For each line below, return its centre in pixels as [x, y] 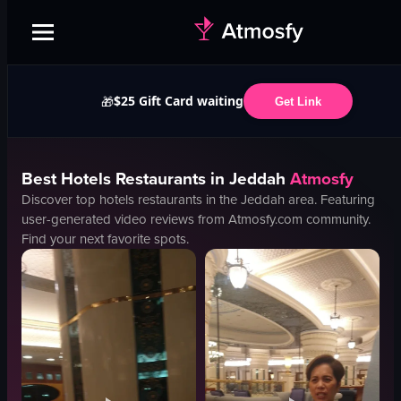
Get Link [298, 101]
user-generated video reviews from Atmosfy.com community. [196, 219]
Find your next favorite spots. [105, 239]
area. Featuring [330, 200]
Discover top [60, 200]
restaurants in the [188, 200]
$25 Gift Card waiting [178, 101]
